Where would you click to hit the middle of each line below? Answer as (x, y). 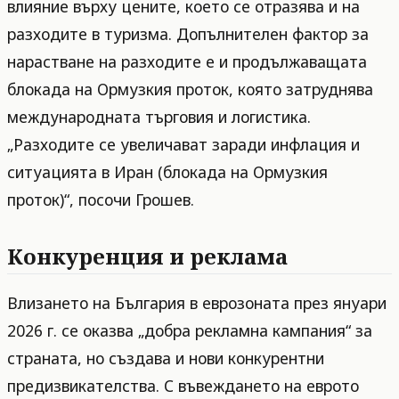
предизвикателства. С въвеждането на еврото (183, 386)
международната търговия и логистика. (159, 116)
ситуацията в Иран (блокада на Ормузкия (167, 171)
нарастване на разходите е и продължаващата (187, 61)
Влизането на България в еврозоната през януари (197, 303)
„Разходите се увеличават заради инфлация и (183, 144)
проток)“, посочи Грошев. (101, 199)
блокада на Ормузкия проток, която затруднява (190, 89)
